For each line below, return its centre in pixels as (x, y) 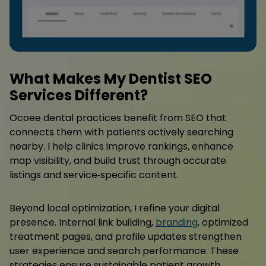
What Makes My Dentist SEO (111, 79)
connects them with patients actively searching (121, 132)
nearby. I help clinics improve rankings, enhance (121, 147)
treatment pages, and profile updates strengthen (126, 237)
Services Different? (79, 96)
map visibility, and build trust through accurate (118, 161)
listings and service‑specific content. (94, 175)
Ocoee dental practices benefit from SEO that (118, 118)
